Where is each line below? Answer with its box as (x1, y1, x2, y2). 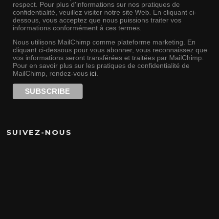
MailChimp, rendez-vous (12, 69, 90, 78)
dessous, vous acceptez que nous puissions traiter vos (12, 16, 181, 24)
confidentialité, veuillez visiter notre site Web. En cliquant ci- (12, 8, 197, 17)
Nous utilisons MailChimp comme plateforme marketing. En (12, 38, 196, 46)
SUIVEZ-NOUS (6, 128, 72, 137)
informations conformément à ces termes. (12, 24, 142, 32)
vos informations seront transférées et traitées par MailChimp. (12, 54, 204, 62)
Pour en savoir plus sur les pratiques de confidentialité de (12, 62, 190, 70)
